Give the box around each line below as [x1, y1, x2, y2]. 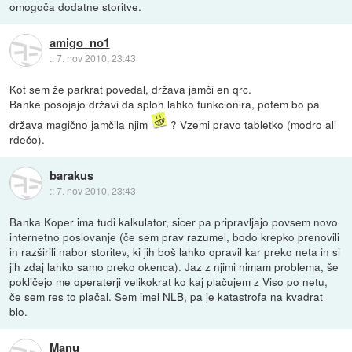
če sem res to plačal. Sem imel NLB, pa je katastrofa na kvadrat [9, 288, 324, 305]
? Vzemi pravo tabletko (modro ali [167, 116, 337, 133]
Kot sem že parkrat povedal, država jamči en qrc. [9, 81, 252, 97]
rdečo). [9, 131, 46, 148]
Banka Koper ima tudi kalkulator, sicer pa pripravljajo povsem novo [9, 214, 339, 230]
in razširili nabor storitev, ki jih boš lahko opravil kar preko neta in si [9, 244, 341, 260]
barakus [49, 166, 93, 184]
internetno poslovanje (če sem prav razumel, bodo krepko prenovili [9, 229, 340, 245]
